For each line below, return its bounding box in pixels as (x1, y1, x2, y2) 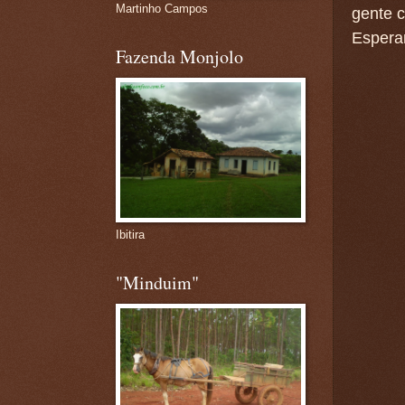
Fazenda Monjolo (115, 44, 243, 69)
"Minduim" (115, 270, 199, 295)
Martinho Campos (115, 2, 208, 15)
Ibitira (115, 228, 145, 241)
